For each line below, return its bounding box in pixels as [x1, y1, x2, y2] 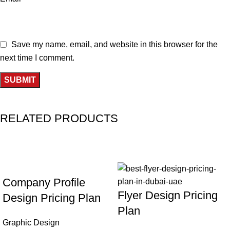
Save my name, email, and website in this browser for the [11, 40, 218, 49]
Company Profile [3, 176, 85, 189]
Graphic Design [3, 218, 60, 227]
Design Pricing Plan [3, 191, 101, 204]
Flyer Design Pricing [118, 188, 218, 202]
